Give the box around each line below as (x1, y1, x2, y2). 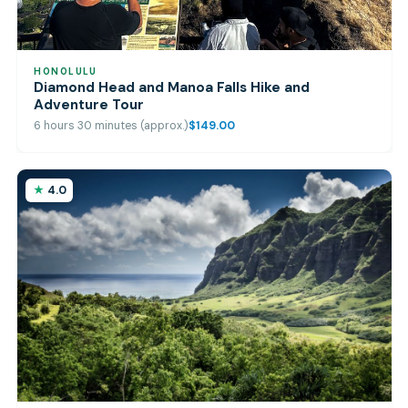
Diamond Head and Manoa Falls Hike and (34, 78, 311, 97)
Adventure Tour (34, 96, 145, 115)
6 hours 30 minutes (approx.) (34, 117, 189, 133)
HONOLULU (34, 66, 97, 78)
